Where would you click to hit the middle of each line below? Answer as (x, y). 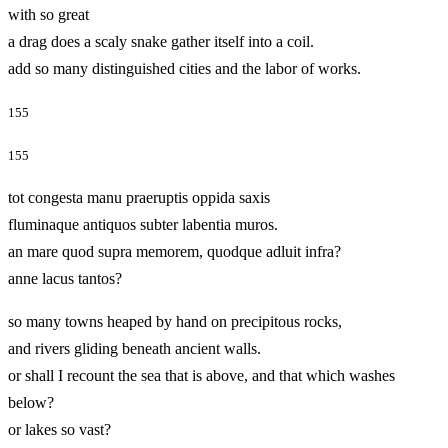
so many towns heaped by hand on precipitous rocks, (175, 321)
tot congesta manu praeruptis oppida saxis (139, 197)
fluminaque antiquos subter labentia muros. (143, 224)
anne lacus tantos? (65, 278)
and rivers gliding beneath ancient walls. (134, 348)
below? (31, 402)
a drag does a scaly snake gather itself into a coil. (161, 41)
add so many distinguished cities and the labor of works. (214, 68)
